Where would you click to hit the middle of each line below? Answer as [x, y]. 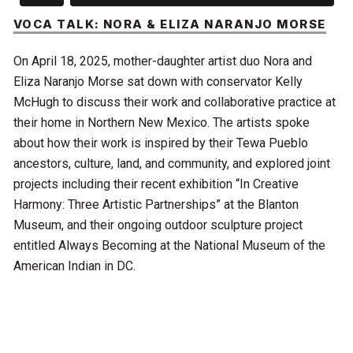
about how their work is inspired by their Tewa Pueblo [160, 143]
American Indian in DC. [74, 266]
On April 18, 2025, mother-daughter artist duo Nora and [162, 61]
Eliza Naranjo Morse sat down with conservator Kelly [158, 81]
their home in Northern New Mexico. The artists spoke [161, 122]
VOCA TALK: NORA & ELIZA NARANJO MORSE [169, 24]
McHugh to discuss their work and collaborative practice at [174, 102]
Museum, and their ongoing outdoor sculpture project [158, 225]
